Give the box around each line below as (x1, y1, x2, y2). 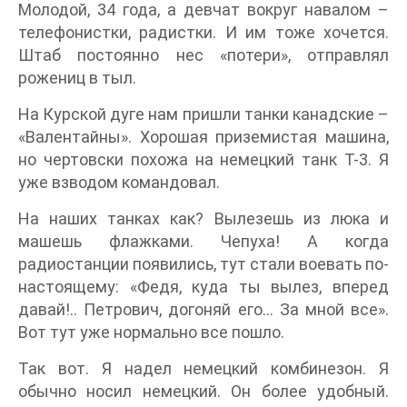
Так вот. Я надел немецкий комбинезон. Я (18, 359, 389, 378)
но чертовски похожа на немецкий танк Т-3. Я (18, 150, 389, 169)
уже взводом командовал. (18, 173, 220, 192)
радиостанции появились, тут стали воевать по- (18, 254, 389, 273)
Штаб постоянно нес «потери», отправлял (18, 45, 389, 65)
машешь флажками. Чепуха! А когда (18, 232, 389, 251)
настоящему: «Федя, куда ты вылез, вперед (18, 277, 389, 296)
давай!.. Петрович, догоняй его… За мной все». (18, 300, 389, 319)
